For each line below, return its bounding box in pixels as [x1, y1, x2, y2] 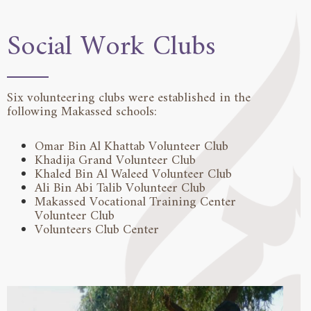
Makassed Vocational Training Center [35, 190, 236, 214]
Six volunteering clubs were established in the [7, 86, 251, 110]
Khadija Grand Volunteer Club [35, 149, 196, 172]
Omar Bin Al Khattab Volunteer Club [35, 135, 228, 158]
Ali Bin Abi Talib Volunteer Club [35, 176, 205, 200]
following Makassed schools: [7, 100, 157, 124]
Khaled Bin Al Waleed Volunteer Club [35, 162, 232, 186]
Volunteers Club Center [35, 218, 159, 242]
